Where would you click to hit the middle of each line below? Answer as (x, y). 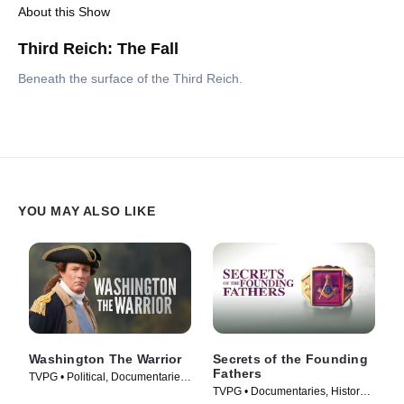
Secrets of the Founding (290, 359)
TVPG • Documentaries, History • (292, 392)
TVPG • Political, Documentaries (107, 377)
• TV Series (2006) (73, 393)
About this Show (64, 12)
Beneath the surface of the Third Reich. (130, 79)
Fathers (237, 374)
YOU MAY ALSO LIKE (87, 211)
